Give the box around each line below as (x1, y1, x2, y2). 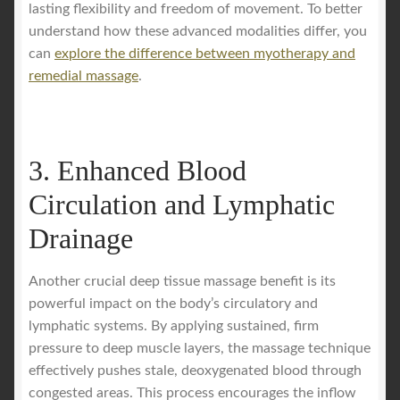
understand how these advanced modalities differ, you (29, 24, 367, 39)
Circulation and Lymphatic (29, 187, 335, 221)
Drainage (29, 221, 133, 254)
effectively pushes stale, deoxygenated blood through (29, 362, 362, 378)
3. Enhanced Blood (29, 154, 246, 187)
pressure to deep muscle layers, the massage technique (29, 340, 371, 355)
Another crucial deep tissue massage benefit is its (29, 273, 336, 288)
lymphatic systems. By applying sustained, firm (29, 318, 319, 333)
